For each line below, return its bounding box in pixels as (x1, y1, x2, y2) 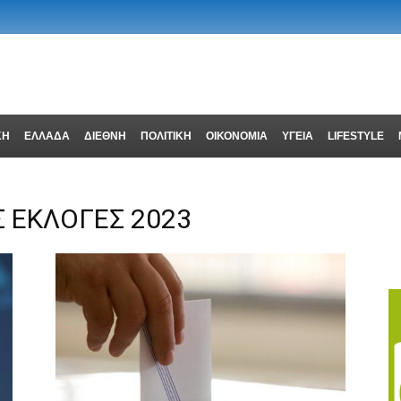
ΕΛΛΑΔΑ (23, 130, 70, 143)
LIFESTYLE (327, 130, 384, 143)
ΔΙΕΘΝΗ (83, 130, 126, 143)
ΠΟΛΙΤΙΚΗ (140, 130, 192, 143)
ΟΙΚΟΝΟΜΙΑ (205, 130, 268, 143)
